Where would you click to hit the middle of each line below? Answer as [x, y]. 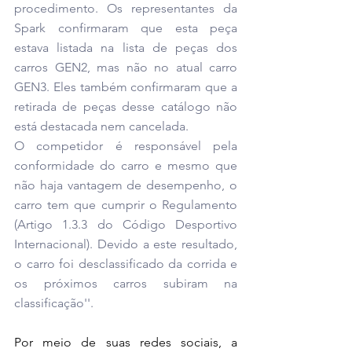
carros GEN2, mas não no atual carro [126, 68]
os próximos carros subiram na [126, 284]
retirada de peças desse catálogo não [126, 107]
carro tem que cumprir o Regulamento [126, 205]
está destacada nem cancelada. [101, 126]
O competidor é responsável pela [126, 146]
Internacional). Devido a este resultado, [126, 244]
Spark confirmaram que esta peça [126, 28]
